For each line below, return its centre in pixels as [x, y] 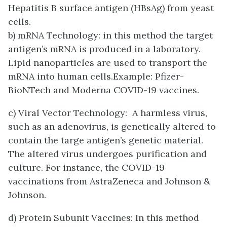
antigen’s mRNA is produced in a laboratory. [104, 49]
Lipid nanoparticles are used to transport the [108, 62]
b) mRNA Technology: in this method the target [110, 35]
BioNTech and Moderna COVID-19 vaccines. [104, 90]
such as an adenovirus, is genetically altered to [112, 126]
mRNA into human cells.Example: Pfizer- [96, 76]
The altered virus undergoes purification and [107, 154]
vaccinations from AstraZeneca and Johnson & [109, 181]
